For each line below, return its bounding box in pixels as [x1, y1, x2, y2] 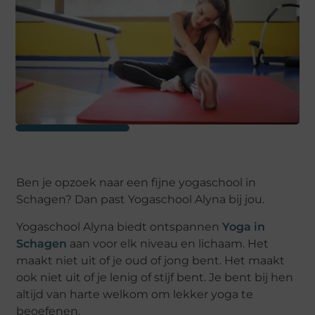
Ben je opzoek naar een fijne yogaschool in [16, 176, 257, 190]
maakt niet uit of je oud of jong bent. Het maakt [16, 253, 285, 267]
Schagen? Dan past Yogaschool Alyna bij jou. [16, 193, 265, 207]
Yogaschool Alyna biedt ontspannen [16, 219, 223, 233]
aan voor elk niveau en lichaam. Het [67, 236, 269, 250]
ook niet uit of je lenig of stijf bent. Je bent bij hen [16, 270, 294, 284]
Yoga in [222, 219, 266, 233]
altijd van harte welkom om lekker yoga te [16, 287, 254, 301]
